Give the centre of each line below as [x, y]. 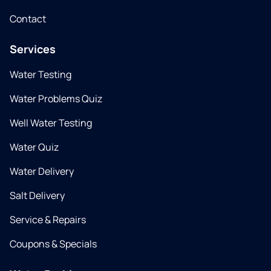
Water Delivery [42, 171]
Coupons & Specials [53, 244]
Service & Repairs [48, 220]
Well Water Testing [51, 123]
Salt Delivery [37, 195]
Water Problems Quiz [56, 99]
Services [33, 49]
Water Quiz [34, 147]
